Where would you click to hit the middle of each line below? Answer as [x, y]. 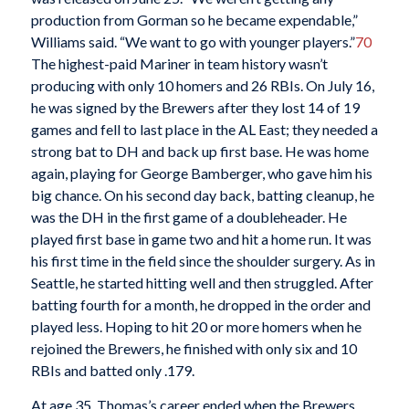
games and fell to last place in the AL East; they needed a [204, 130]
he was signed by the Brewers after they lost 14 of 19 [195, 108]
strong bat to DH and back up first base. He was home [199, 152]
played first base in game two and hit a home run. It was [201, 239]
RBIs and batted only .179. [112, 371]
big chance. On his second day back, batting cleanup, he [202, 195]
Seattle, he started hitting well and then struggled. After [202, 283]
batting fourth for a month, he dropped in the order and [200, 305]
